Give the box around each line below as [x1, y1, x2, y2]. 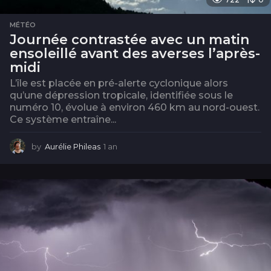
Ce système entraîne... [10, 114, 116, 126]
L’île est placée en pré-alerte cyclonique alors [10, 77, 228, 90]
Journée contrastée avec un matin [10, 31, 249, 48]
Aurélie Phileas [45, 142, 100, 152]
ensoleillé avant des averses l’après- [10, 45, 260, 62]
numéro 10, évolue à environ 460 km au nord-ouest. [10, 102, 260, 114]
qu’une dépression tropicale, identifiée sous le [10, 90, 233, 102]
